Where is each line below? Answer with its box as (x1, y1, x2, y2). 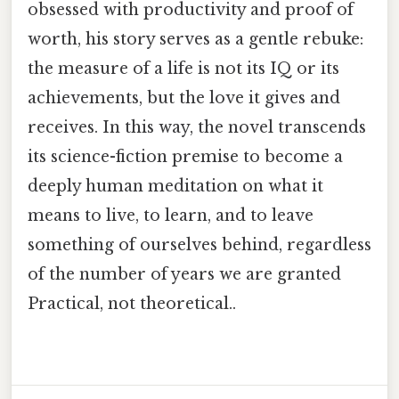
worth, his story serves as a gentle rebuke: (28, 28, 363, 49)
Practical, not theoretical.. (28, 293, 236, 313)
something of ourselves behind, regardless (28, 234, 371, 255)
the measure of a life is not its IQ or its (28, 58, 339, 78)
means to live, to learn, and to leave (28, 205, 313, 225)
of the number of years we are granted (28, 264, 341, 284)
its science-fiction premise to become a (28, 146, 343, 167)
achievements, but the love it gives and (28, 87, 340, 108)
